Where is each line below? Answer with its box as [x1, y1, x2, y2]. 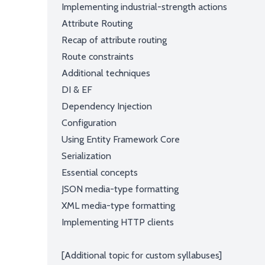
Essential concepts [62, 167, 138, 178]
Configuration [62, 117, 117, 128]
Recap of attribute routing [62, 34, 167, 46]
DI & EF [62, 84, 92, 95]
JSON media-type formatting [62, 183, 179, 195]
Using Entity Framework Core [62, 134, 180, 145]
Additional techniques [62, 67, 150, 79]
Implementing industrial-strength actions [62, 1, 227, 12]
